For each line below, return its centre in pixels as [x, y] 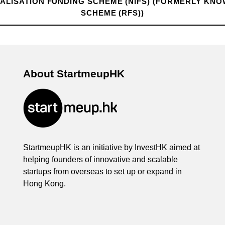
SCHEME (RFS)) [112, 13]
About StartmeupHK [74, 74]
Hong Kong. [45, 183]
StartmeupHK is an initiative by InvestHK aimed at [112, 147]
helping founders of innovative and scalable [101, 159]
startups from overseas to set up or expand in [103, 171]
